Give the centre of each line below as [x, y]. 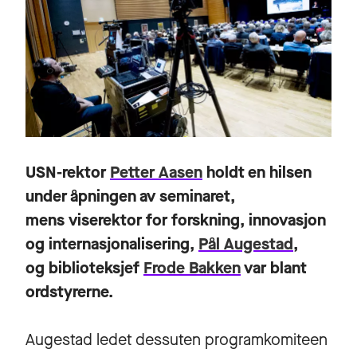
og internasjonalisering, [112, 244]
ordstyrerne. [69, 292]
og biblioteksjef [84, 268]
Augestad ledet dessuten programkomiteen [177, 339]
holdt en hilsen [257, 172]
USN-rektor [68, 172]
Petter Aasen [156, 172]
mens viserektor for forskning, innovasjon [176, 220]
